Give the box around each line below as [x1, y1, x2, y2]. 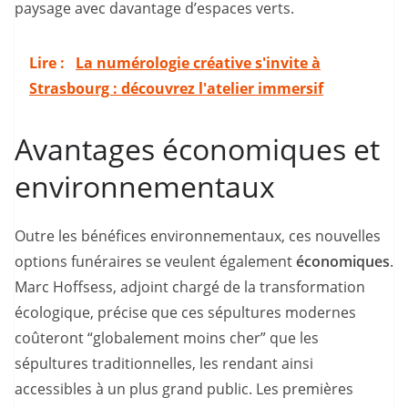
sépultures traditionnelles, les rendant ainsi [15, 353, 313, 373]
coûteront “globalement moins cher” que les [15, 328, 319, 348]
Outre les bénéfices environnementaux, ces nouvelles [15, 226, 381, 246]
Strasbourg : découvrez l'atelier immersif [29, 78, 323, 98]
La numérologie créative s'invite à [76, 53, 321, 73]
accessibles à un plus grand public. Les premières [15, 379, 353, 399]
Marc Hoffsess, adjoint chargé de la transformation [15, 277, 365, 297]
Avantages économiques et [15, 129, 380, 168]
